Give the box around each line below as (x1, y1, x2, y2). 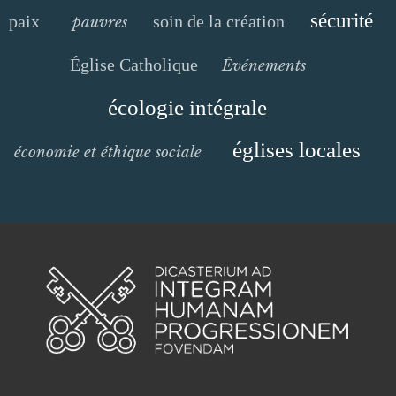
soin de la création (152, 11, 285, 31)
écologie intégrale (107, 95, 267, 119)
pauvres (72, 13, 127, 31)
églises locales (232, 138, 361, 162)
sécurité (309, 10, 373, 32)
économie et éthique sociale (13, 143, 202, 161)
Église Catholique (70, 55, 198, 74)
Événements (222, 57, 306, 74)
